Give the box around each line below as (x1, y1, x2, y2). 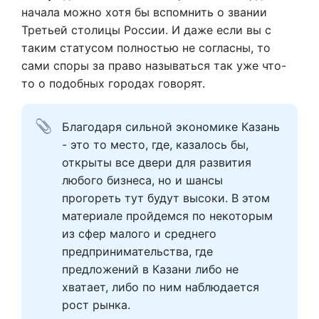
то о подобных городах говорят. (21, 76, 205, 90)
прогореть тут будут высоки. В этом (62, 191, 270, 205)
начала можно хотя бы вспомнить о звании (21, 5, 267, 19)
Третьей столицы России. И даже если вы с (21, 23, 271, 37)
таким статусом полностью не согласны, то (21, 41, 271, 55)
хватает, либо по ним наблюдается (62, 280, 259, 294)
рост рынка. (62, 298, 130, 312)
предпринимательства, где (62, 244, 213, 258)
